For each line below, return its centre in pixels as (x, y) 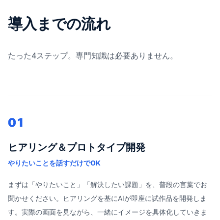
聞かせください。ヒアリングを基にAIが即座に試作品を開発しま (107, 198)
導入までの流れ (59, 24)
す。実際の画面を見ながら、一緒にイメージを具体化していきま (108, 212)
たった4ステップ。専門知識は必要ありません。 (93, 55)
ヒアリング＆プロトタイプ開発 (77, 147)
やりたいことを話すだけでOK (54, 163)
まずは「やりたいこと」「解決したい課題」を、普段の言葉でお (108, 184)
